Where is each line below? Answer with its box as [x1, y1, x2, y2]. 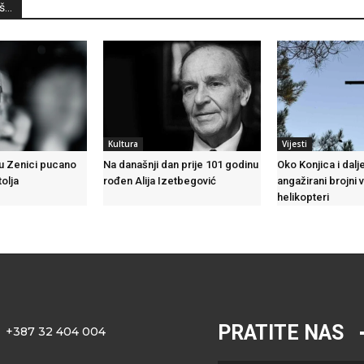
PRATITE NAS [218, 321, 344, 345]
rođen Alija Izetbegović [102, 175, 216, 188]
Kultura [107, 138, 138, 150]
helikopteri [277, 191, 330, 204]
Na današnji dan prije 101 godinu [102, 158, 258, 171]
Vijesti [282, 138, 308, 150]
